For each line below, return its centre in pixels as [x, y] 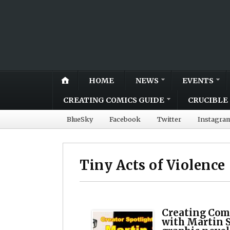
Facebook [125, 119]
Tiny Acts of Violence [152, 165]
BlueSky [80, 119]
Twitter [169, 119]
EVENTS [198, 80]
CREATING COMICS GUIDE [114, 100]
